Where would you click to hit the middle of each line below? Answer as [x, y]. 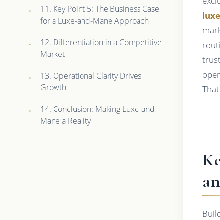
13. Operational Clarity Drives [91, 75]
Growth [54, 87]
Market [53, 54]
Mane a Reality [66, 121]
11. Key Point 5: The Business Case [100, 9]
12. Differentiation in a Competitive [101, 42]
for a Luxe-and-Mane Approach [95, 20]
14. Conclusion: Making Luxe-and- [99, 109]
